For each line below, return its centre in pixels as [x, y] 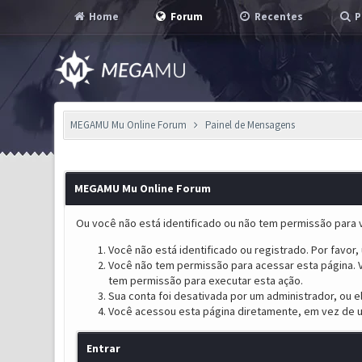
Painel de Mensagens [250, 125]
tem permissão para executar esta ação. [205, 280]
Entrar [103, 348]
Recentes [278, 17]
